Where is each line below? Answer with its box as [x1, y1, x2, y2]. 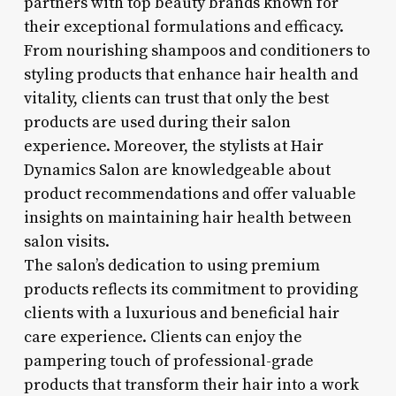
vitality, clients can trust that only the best [23, 88, 329, 109]
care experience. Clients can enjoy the [23, 326, 302, 347]
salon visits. [23, 231, 110, 252]
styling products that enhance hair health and [23, 64, 358, 85]
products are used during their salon [23, 111, 291, 133]
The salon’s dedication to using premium [23, 255, 320, 276]
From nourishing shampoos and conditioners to [23, 40, 370, 61]
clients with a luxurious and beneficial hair [23, 302, 339, 324]
